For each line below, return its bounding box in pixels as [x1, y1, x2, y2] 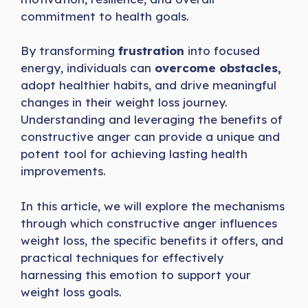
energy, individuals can [21, 60, 155, 76]
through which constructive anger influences [21, 215, 277, 230]
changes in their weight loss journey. [21, 95, 228, 110]
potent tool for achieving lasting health [21, 146, 247, 162]
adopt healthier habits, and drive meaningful [21, 78, 276, 93]
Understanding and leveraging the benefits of [21, 112, 283, 127]
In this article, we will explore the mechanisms [21, 198, 285, 213]
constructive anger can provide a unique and [21, 129, 280, 144]
